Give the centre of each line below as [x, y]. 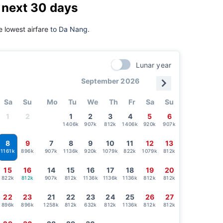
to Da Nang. [70, 29]
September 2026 [110, 81]
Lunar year [154, 65]
